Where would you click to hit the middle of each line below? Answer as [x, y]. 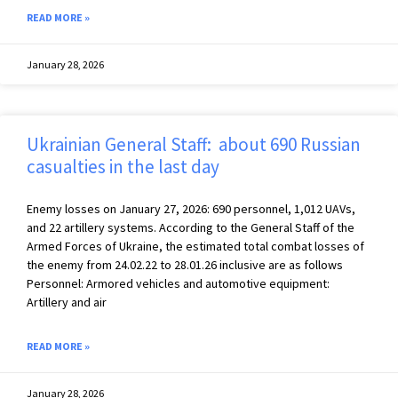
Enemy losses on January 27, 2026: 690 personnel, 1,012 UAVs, [191, 209]
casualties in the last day [123, 167]
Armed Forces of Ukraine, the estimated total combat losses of [195, 247]
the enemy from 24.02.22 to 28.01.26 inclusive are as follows [185, 265]
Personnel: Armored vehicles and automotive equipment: [178, 284]
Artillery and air [67, 302]
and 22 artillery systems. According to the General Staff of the [191, 228]
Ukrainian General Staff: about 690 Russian [194, 145]
